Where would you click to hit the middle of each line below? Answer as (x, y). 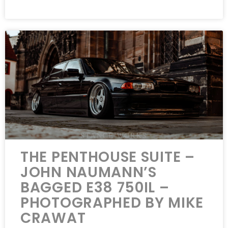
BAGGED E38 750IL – (95, 188)
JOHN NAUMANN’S (89, 173)
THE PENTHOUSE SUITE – (108, 157)
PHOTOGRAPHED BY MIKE (112, 203)
